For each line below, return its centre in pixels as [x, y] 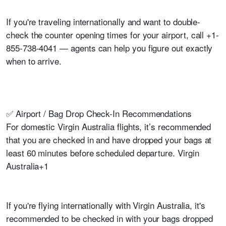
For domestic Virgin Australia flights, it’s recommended [109, 126]
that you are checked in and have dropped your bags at [109, 139]
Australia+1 [27, 166]
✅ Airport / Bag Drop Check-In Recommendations [99, 113]
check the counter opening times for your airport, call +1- [113, 35]
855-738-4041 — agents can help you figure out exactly [109, 48]
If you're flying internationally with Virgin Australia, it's [106, 205]
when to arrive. [34, 61]
